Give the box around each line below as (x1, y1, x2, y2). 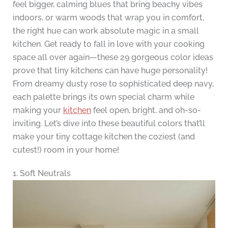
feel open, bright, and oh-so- (91, 105, 201, 116)
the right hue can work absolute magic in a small (12, 26, 199, 36)
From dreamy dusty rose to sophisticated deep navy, (12, 79, 214, 89)
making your (12, 105, 63, 116)
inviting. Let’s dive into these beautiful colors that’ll (12, 119, 205, 129)
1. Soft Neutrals (12, 168, 71, 179)
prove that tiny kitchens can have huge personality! (12, 66, 208, 76)
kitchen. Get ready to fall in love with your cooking (12, 39, 205, 49)
